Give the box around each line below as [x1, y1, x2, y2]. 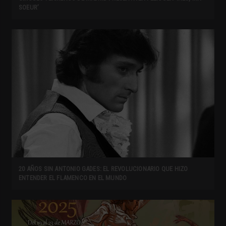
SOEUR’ [19, 3, 39, 11]
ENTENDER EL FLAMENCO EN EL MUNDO [19, 174, 127, 182]
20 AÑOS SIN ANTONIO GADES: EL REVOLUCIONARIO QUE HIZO [19, 164, 188, 173]
